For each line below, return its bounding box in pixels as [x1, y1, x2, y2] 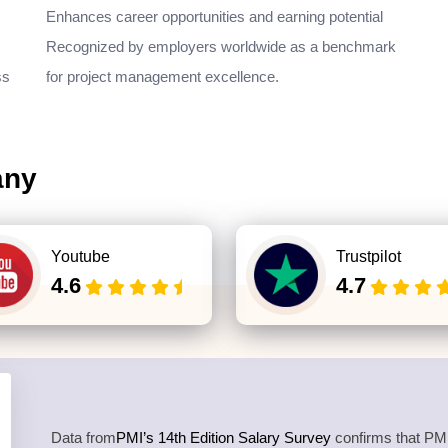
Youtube [51, 248, 110, 265]
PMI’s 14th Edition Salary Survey [116, 428, 331, 446]
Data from [51, 428, 116, 446]
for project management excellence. [46, 68, 279, 85]
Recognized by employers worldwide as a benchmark [46, 38, 396, 55]
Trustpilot [336, 248, 401, 265]
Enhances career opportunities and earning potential [46, 8, 383, 25]
